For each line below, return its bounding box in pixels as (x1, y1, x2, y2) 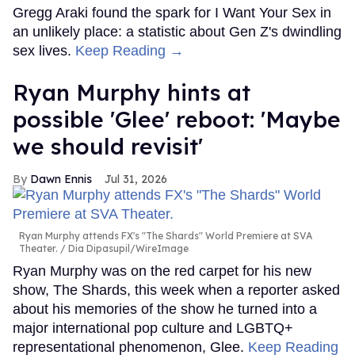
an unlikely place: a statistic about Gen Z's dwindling (13, 24, 342, 40)
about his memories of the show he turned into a (13, 301, 317, 318)
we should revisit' (13, 132, 203, 161)
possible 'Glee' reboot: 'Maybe (13, 105, 341, 134)
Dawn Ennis (30, 172, 92, 187)
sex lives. (13, 43, 75, 59)
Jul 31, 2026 (105, 172, 167, 187)
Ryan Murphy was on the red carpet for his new (13, 263, 311, 280)
